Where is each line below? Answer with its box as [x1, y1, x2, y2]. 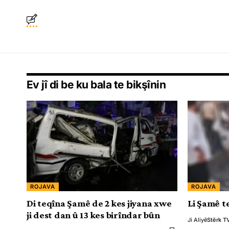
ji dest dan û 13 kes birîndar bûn [27, 209, 160, 220]
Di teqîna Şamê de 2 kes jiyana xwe [27, 197, 172, 209]
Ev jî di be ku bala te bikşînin [27, 78, 166, 91]
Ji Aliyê [188, 216, 207, 223]
